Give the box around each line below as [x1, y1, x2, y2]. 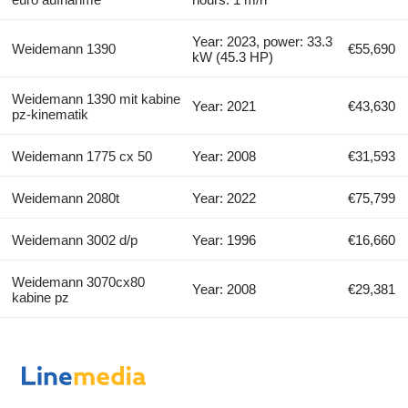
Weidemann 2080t [11, 190, 119, 207]
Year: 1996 [192, 232, 257, 249]
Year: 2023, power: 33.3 [192, 34, 333, 50]
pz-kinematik [11, 107, 88, 123]
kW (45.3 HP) [192, 49, 274, 66]
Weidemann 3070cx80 [11, 274, 145, 291]
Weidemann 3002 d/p [11, 232, 138, 249]
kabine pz [11, 290, 69, 306]
